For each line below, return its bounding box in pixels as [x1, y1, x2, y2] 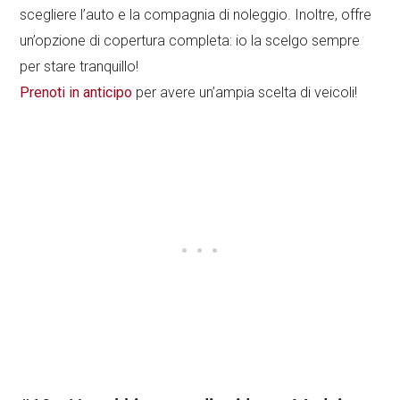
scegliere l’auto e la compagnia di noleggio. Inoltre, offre [20, 5, 372, 23]
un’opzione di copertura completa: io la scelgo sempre [20, 31, 361, 49]
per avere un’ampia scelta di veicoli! [132, 83, 358, 101]
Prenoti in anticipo [20, 83, 133, 101]
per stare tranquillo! [20, 57, 139, 75]
